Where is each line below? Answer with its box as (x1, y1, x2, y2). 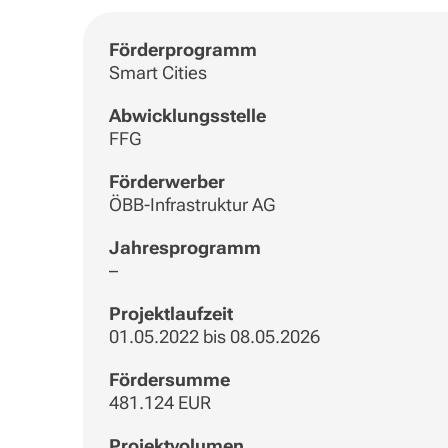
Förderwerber (108, 171, 225, 193)
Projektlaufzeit (108, 303, 233, 325)
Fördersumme (108, 369, 230, 391)
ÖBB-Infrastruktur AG (108, 194, 275, 216)
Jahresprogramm (108, 237, 261, 259)
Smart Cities (108, 62, 207, 84)
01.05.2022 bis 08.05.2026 (108, 326, 320, 348)
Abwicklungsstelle (108, 105, 266, 127)
